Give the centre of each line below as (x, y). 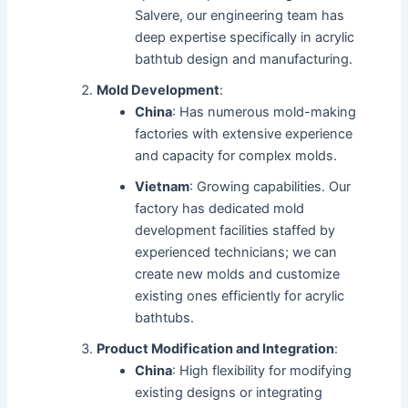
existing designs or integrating (229, 393)
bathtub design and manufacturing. (244, 60)
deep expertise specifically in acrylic (245, 38)
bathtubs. (165, 318)
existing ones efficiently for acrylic (240, 296)
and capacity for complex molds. (236, 156)
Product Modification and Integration (216, 349)
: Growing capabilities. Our (270, 187)
